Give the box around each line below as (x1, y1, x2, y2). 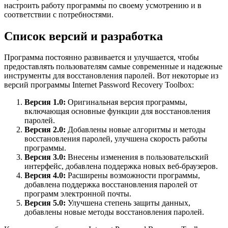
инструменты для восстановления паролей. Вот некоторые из (4, 71, 218, 80)
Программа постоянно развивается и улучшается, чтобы (4, 53, 199, 62)
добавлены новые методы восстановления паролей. (24, 208, 204, 217)
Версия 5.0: (24, 198, 66, 208)
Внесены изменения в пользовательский (66, 153, 209, 162)
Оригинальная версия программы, (66, 98, 187, 107)
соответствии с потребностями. (4, 10, 113, 19)
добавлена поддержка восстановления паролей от (24, 180, 197, 189)
